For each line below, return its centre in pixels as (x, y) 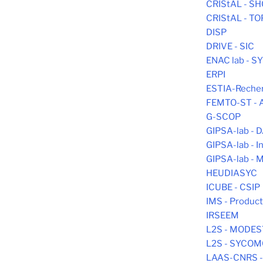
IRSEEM (222, 216)
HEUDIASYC (232, 173)
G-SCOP (223, 117)
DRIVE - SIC (230, 47)
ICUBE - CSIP (233, 188)
